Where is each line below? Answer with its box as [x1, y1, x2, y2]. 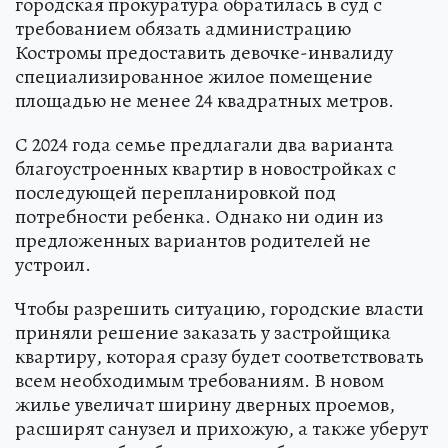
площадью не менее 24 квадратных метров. [15, 86, 394, 114]
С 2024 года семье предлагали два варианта [15, 130, 394, 158]
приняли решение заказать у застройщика [15, 318, 391, 346]
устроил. [15, 250, 91, 278]
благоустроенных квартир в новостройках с [15, 154, 396, 182]
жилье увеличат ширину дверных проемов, [15, 390, 395, 418]
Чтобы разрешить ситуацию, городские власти [15, 294, 424, 322]
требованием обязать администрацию [15, 14, 351, 42]
